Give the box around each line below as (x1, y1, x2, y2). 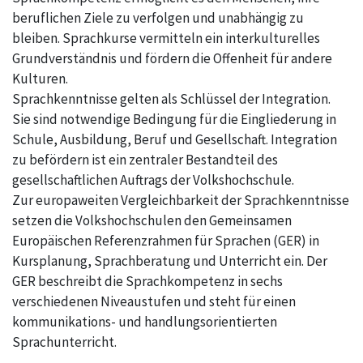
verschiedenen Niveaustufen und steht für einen (12, 293, 296, 311)
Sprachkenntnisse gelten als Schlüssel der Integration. (12, 90, 331, 109)
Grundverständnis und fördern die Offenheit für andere (12, 49, 332, 68)
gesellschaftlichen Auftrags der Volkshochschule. (12, 171, 294, 190)
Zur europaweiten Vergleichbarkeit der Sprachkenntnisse (12, 191, 349, 210)
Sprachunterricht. (12, 333, 117, 352)
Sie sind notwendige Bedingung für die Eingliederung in (12, 110, 336, 129)
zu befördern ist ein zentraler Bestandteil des (12, 151, 278, 169)
